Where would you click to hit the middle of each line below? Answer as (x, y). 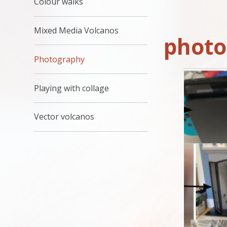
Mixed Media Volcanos (77, 30)
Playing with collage (72, 88)
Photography (60, 59)
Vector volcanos (64, 117)
